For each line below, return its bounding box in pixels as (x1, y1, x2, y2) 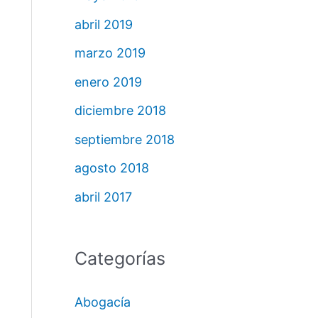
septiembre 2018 (74, 131, 175, 147)
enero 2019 (74, 74, 142, 89)
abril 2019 (74, 16, 133, 32)
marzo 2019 (74, 45, 146, 61)
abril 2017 (74, 189, 132, 204)
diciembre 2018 (74, 103, 166, 119)
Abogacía (74, 295, 131, 310)
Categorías (74, 248, 165, 270)
